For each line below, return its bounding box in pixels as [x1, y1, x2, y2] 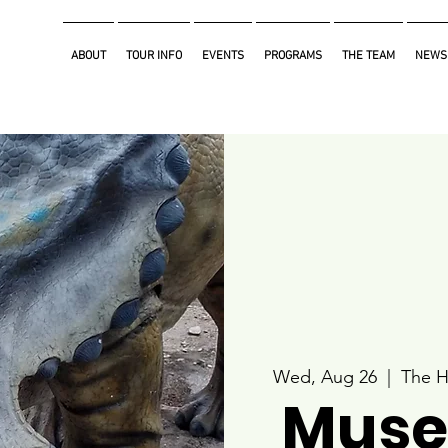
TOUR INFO [125, 49, 182, 63]
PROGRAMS [263, 49, 322, 63]
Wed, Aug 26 [272, 366, 377, 389]
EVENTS [201, 49, 244, 63]
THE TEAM [341, 49, 395, 63]
